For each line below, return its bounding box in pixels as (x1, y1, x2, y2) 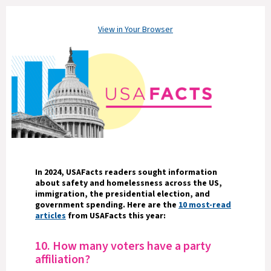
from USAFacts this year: (66, 210, 168, 222)
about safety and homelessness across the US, (35, 177, 222, 189)
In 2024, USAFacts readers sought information (35, 166, 217, 178)
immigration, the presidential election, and (35, 188, 210, 200)
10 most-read (178, 199, 231, 211)
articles (35, 210, 66, 222)
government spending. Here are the (35, 199, 178, 211)
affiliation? (35, 251, 93, 268)
